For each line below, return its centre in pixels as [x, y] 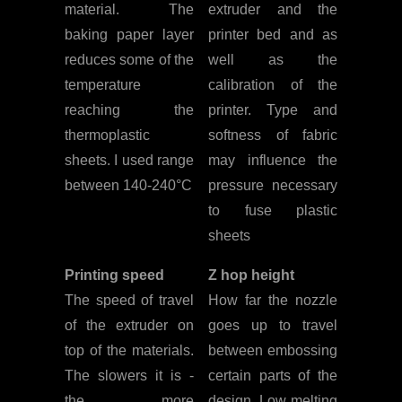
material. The [129, 10]
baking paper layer [129, 35]
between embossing [273, 351]
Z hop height [251, 275]
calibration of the [273, 85]
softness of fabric [273, 135]
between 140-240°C [128, 186]
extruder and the [273, 10]
